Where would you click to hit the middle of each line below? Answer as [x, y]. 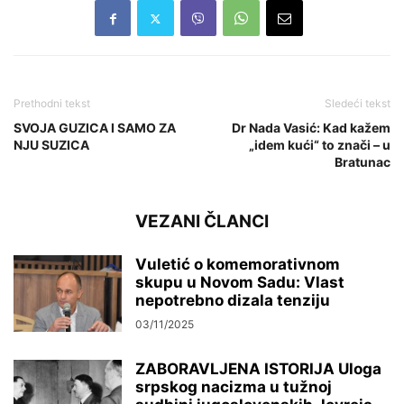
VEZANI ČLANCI [202, 222]
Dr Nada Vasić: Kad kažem [311, 128]
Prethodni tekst [52, 104]
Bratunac [363, 162]
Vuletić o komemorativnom [238, 265]
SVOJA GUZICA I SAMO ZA [95, 128]
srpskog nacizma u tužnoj [234, 387]
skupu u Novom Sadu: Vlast [240, 283]
